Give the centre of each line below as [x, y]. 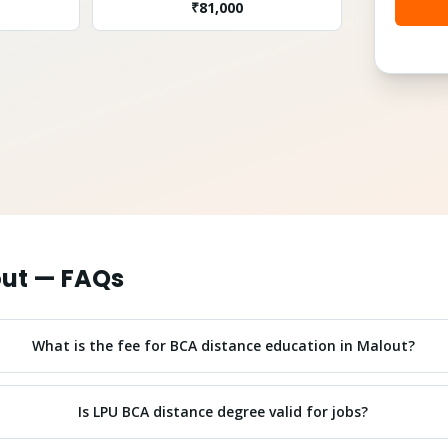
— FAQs [76, 278]
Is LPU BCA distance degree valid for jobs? [223, 411]
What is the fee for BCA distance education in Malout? [223, 345]
